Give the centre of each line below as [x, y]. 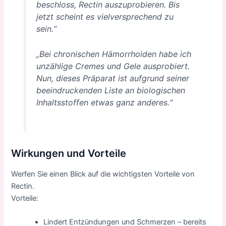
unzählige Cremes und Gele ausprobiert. [113, 66]
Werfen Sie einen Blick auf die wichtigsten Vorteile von [103, 174]
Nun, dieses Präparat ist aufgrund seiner [112, 78]
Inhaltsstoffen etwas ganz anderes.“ [104, 102]
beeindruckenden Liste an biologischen [110, 90]
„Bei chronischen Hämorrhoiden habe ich [114, 54]
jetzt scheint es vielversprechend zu [105, 17]
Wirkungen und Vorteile [69, 153]
